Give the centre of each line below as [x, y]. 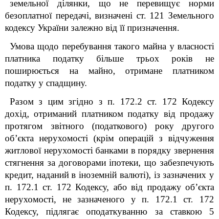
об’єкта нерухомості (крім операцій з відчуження [109, 138]
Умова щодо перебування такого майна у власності [112, 46]
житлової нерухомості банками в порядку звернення [109, 150]
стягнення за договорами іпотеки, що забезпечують [109, 163]
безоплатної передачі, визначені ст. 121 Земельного [109, 15]
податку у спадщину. [46, 83]
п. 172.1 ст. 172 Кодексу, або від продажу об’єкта [109, 187]
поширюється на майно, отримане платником [109, 71]
